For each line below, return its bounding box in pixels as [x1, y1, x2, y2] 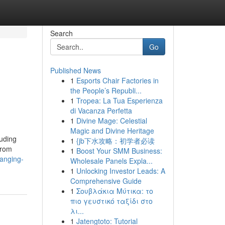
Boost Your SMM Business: [76, 146, 162, 156]
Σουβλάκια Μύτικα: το [76, 186, 153, 196]
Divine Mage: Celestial [76, 116, 147, 126]
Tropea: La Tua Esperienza [76, 95, 163, 105]
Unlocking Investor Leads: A [76, 166, 165, 176]
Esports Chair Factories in [76, 75, 159, 85]
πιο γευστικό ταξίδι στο [70, 196, 153, 206]
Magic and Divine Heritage [70, 126, 154, 136]
